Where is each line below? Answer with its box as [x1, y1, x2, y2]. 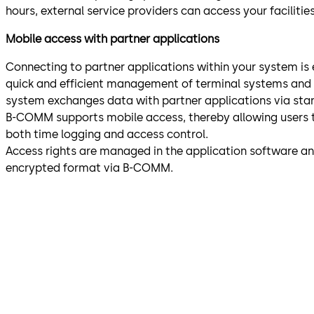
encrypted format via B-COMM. [6, 161, 173, 175]
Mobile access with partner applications [6, 32, 219, 46]
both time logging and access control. [6, 128, 208, 142]
